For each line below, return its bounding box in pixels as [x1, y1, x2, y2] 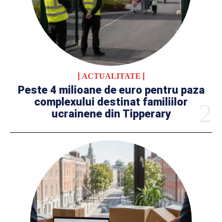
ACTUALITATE [81, 72, 141, 81]
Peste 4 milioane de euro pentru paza [17, 84, 205, 97]
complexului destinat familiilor [34, 96, 188, 109]
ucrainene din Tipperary [51, 108, 171, 120]
